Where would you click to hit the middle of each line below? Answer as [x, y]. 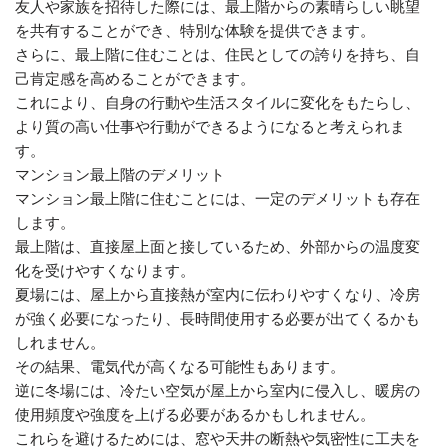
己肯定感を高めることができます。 [135, 78]
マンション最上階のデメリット [120, 174]
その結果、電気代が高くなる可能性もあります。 [180, 366]
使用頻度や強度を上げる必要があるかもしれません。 [195, 414]
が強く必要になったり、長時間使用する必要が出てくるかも [217, 318]
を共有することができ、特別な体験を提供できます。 [195, 30]
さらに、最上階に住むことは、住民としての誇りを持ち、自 [217, 54]
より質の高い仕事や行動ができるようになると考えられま [210, 126]
